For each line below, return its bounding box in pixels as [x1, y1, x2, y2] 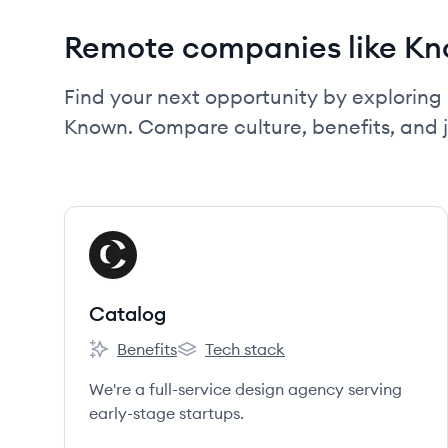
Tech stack [205, 339, 285, 359]
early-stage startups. [89, 403, 244, 423]
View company [88, 232, 199, 252]
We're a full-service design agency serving [89, 379, 402, 399]
